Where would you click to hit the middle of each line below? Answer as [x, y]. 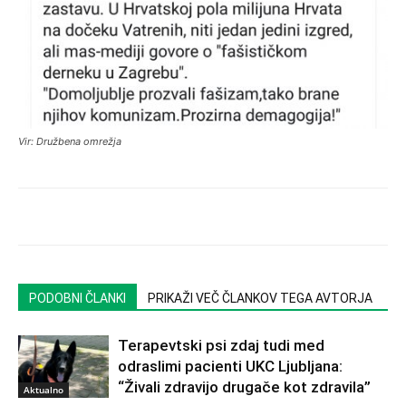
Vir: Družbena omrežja [70, 141]
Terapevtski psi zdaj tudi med [221, 345]
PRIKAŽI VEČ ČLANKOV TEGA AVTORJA [260, 298]
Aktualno [43, 389]
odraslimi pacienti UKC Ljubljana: [230, 366]
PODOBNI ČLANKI [77, 298]
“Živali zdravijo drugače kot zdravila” [244, 387]
